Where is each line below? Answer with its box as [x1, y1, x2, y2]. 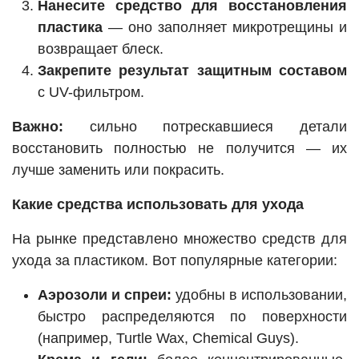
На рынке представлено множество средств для [12, 231, 347, 248]
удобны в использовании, [171, 287, 347, 304]
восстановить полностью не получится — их [12, 140, 347, 157]
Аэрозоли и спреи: [38, 287, 171, 304]
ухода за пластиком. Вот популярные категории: [12, 252, 337, 269]
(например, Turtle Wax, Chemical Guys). [38, 330, 299, 347]
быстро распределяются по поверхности [38, 309, 347, 325]
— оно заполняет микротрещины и [103, 19, 347, 36]
